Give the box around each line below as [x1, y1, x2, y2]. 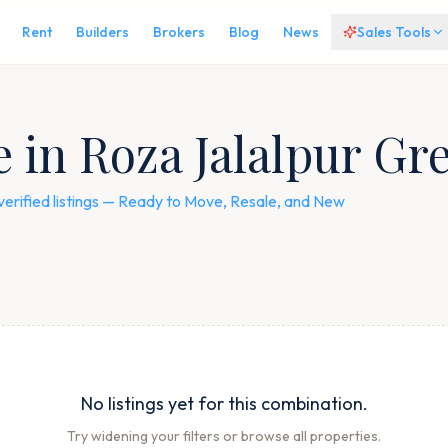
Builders [75, 23, 129, 41]
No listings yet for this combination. [80, 392, 368, 415]
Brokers [152, 23, 205, 41]
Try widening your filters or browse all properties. [67, 427, 381, 445]
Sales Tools [356, 23, 431, 41]
